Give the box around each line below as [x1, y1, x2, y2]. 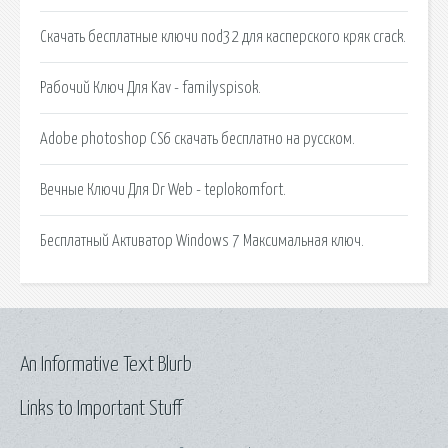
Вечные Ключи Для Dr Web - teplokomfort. [40, 181, 286, 198]
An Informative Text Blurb [20, 354, 192, 375]
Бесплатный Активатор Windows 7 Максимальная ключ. [40, 232, 364, 249]
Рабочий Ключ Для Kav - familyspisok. [40, 79, 261, 96]
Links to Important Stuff [20, 398, 182, 419]
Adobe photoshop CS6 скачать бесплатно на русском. [40, 130, 355, 147]
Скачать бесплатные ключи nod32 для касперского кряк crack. [40, 28, 406, 45]
